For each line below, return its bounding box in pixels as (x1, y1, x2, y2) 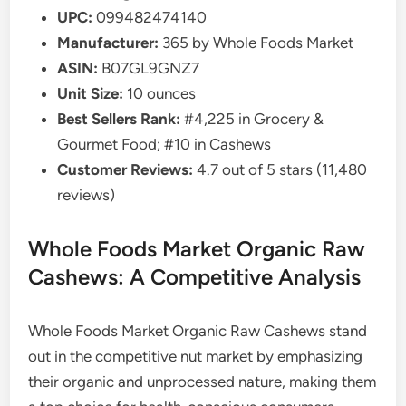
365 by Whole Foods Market (159, 33, 354, 52)
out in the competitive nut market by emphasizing (28, 346, 363, 365)
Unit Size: (57, 83, 124, 102)
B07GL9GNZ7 (98, 58, 200, 77)
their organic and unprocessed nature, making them (28, 372, 377, 391)
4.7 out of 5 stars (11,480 (193, 159, 368, 179)
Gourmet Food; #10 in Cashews (57, 134, 272, 153)
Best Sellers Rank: (57, 109, 181, 128)
